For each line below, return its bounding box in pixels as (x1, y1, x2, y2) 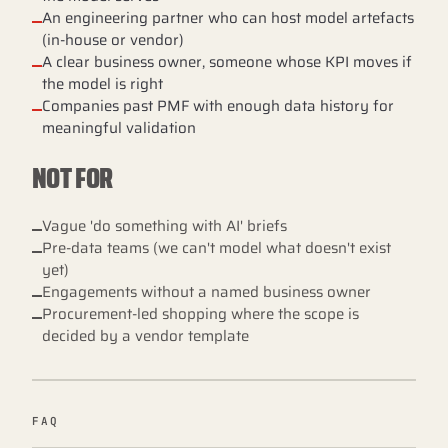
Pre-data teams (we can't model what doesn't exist (42, 236, 391, 260)
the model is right (42, 72, 163, 96)
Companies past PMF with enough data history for (42, 94, 394, 118)
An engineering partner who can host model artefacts (42, 6, 414, 30)
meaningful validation (42, 116, 196, 140)
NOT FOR (32, 156, 113, 200)
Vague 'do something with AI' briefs (42, 214, 287, 238)
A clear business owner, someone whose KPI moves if (42, 50, 412, 74)
